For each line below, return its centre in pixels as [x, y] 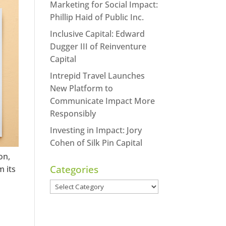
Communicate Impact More [102, 101]
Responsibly [73, 113]
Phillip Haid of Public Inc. [97, 17]
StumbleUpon [161, 89]
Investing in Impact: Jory [96, 130]
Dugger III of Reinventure [98, 46]
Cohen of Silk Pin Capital [96, 143]
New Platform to [81, 88]
